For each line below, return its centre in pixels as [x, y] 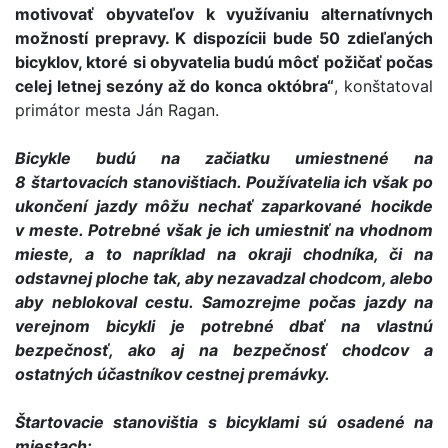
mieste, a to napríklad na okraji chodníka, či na [224, 254]
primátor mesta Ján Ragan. [117, 110]
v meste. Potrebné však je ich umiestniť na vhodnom [224, 230]
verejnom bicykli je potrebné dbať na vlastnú [224, 326]
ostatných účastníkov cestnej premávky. [172, 374]
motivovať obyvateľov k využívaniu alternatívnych [224, 14]
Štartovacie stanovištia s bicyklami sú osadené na [224, 422]
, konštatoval [384, 86]
